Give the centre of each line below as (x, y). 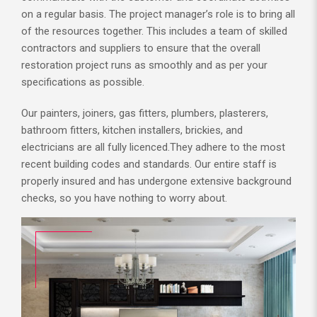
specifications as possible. (83, 82)
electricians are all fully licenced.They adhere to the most (153, 147)
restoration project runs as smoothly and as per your (144, 65)
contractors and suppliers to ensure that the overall (141, 48)
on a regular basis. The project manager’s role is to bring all (158, 14)
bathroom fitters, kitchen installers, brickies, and (132, 130)
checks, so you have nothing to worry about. (124, 198)
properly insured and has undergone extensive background (156, 181)
